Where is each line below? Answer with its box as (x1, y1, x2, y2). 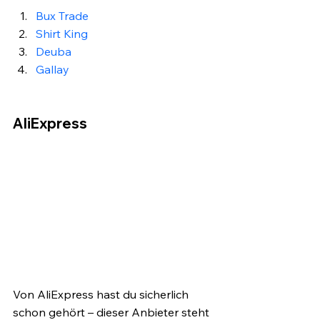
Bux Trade (36, 8, 89, 23)
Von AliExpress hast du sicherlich (13, 287, 191, 302)
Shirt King (36, 26, 88, 41)
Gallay (36, 61, 72, 76)
